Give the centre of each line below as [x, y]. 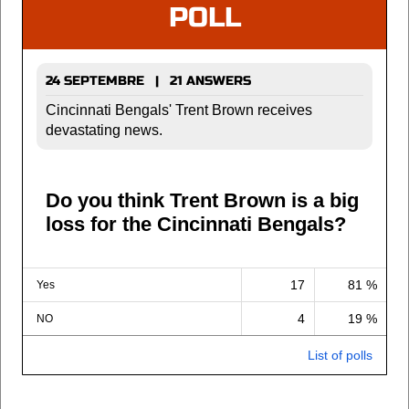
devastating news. [104, 130]
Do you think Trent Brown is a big [202, 201]
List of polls [340, 355]
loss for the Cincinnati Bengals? [196, 225]
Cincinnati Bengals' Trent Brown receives [179, 110]
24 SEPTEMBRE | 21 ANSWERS [148, 81]
